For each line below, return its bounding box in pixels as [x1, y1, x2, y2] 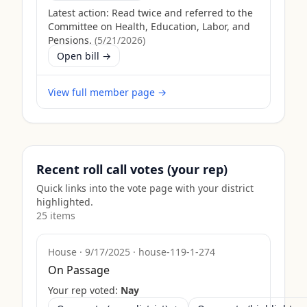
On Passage [48, 262, 110, 278]
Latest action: [48, 6, 109, 19]
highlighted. [36, 195, 93, 208]
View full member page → [48, 86, 167, 99]
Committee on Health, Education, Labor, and [48, 20, 250, 33]
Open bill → [57, 49, 111, 62]
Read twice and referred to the [112, 6, 253, 19]
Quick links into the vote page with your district [36, 182, 254, 195]
